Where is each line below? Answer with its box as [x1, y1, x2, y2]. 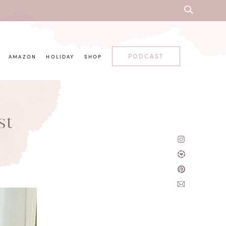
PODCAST [128, 51, 164, 61]
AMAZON [9, 53, 37, 61]
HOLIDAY [46, 53, 75, 61]
